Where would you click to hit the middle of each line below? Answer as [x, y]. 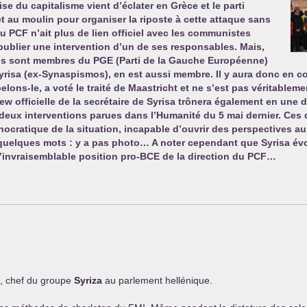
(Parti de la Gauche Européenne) [191, 60]
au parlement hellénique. [157, 280]
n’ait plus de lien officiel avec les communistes [139, 33]
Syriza [88, 280]
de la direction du [204, 156]
